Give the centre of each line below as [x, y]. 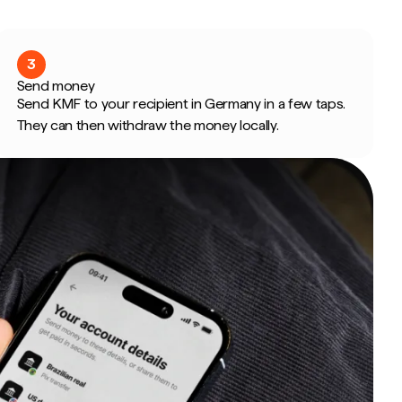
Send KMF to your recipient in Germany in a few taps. [181, 104]
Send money [56, 86]
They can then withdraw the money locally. [148, 125]
